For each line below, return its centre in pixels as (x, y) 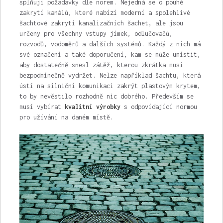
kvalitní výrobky (92, 107)
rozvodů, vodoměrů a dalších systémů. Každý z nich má (110, 44)
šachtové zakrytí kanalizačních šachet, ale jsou (101, 23)
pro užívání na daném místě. (66, 117)
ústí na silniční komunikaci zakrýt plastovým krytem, (110, 86)
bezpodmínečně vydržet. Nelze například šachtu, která (110, 75)
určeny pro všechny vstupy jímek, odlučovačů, (96, 34)
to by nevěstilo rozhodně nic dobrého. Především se (106, 96)
